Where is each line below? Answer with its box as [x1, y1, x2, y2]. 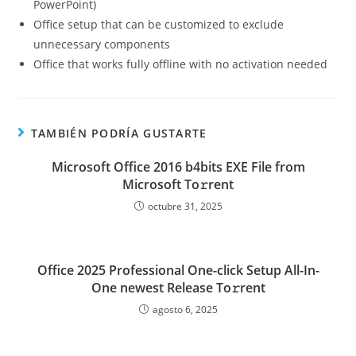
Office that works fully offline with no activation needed [33, 56, 328, 72]
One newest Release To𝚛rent [91, 279, 265, 296]
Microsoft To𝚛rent [122, 176, 234, 193]
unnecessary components [33, 37, 171, 52]
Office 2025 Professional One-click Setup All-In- [37, 261, 319, 279]
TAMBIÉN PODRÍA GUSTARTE [30, 126, 207, 141]
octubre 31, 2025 [147, 199, 222, 213]
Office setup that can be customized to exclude [33, 17, 284, 32]
